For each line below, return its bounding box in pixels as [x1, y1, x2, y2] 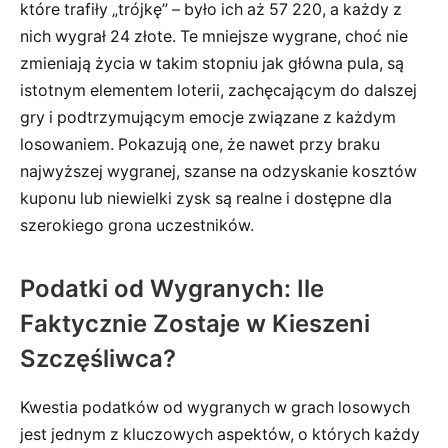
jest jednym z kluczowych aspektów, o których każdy [20, 425, 420, 445]
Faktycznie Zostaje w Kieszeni [20, 309, 370, 339]
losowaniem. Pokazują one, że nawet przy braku [20, 135, 380, 155]
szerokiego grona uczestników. [20, 216, 254, 236]
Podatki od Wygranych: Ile [20, 274, 324, 304]
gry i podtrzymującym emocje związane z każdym [20, 108, 396, 128]
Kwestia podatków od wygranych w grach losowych [20, 398, 410, 418]
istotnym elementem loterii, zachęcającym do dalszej [20, 81, 417, 101]
